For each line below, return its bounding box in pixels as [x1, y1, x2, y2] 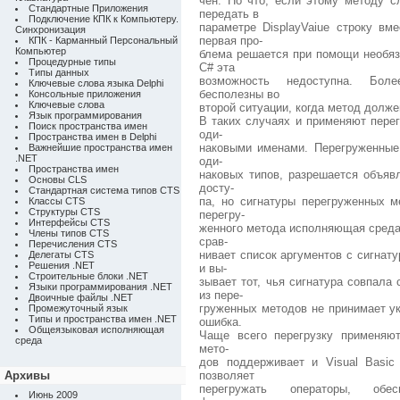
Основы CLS [29, 174, 87, 185]
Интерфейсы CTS [29, 217, 110, 228]
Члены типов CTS [29, 228, 109, 238]
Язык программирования [29, 110, 142, 121]
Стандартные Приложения [29, 3, 148, 13]
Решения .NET [29, 260, 95, 271]
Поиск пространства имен [29, 121, 147, 131]
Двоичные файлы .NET [29, 292, 133, 303]
